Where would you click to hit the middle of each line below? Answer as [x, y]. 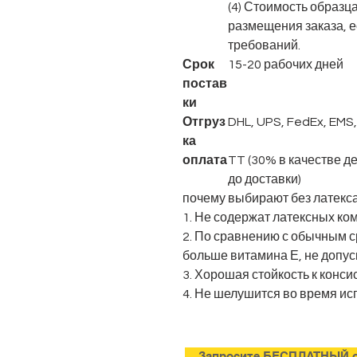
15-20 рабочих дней [286, 65]
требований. [264, 45]
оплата [205, 160]
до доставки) [265, 179]
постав [205, 84]
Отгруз [204, 122]
